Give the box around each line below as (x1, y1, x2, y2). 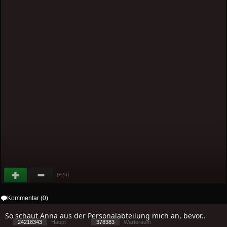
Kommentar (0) (7, 195, 49, 202)
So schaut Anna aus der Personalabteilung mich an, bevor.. (5, 211, 206, 221)
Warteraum (122, 219, 151, 225)
